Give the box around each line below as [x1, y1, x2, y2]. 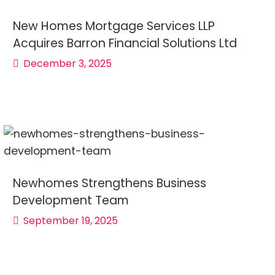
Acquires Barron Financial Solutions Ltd [13, 34, 237, 52]
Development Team [13, 192, 129, 209]
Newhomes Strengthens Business [13, 174, 206, 192]
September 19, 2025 [23, 213, 118, 228]
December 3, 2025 [23, 56, 112, 71]
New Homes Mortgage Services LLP [13, 17, 215, 34]
